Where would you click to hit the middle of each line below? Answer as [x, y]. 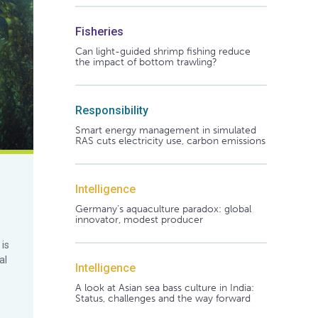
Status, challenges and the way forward [163, 298]
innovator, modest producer [139, 219]
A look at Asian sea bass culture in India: [164, 287]
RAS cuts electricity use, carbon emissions [170, 141]
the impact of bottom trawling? [146, 62]
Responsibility [111, 110]
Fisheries [99, 31]
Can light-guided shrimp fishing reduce [163, 51]
